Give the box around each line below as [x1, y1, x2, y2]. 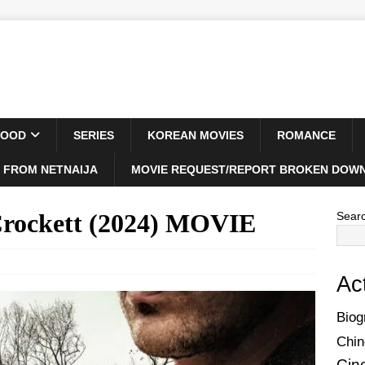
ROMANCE [277, 129, 336, 142]
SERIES [73, 129, 114, 142]
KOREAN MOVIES [147, 129, 244, 142]
